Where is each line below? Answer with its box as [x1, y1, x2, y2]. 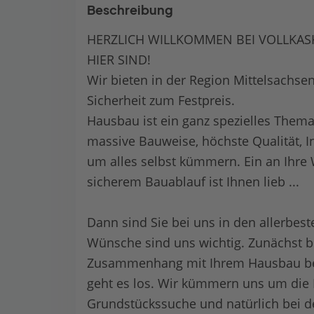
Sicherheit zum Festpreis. [87, 92, 235, 109]
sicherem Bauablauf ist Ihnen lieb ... [87, 173, 299, 190]
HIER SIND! [87, 51, 151, 68]
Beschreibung [87, 3, 173, 18]
